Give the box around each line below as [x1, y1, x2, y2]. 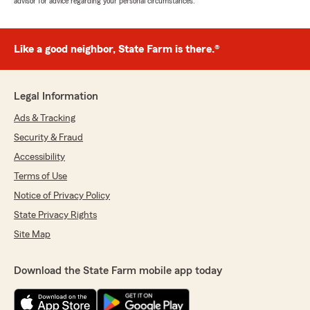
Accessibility [14, 152, 65, 163]
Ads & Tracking [14, 113, 75, 124]
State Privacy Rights [14, 210, 97, 221]
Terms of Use [14, 172, 67, 182]
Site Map [14, 230, 51, 240]
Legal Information [14, 91, 98, 102]
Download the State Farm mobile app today [14, 265, 222, 277]
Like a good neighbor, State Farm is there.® [14, 44, 219, 55]
